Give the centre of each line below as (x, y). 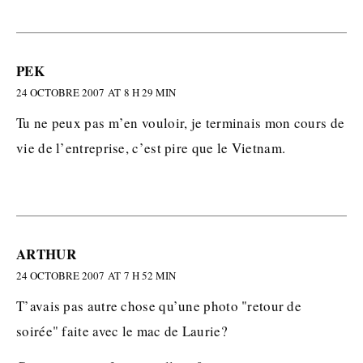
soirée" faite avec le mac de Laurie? (122, 331)
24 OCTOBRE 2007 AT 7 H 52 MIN (96, 275)
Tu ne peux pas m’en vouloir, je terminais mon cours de (181, 123)
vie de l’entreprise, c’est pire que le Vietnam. (151, 148)
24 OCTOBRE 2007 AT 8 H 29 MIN (96, 92)
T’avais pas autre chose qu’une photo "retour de (159, 306)
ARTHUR (46, 254)
